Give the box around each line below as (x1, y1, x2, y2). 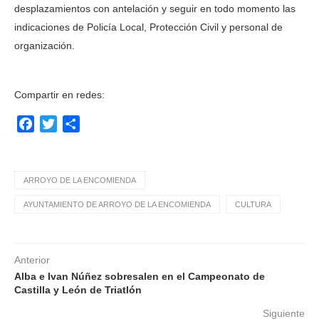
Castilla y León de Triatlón (14, 284, 142, 296)
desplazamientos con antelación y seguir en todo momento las (14, 3, 296, 15)
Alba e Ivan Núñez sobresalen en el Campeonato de (14, 271, 265, 283)
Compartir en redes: (14, 89, 105, 101)
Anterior (14, 254, 50, 266)
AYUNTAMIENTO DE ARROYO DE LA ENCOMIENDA (23, 200, 211, 209)
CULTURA (235, 200, 271, 209)
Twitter (57, 117, 90, 130)
